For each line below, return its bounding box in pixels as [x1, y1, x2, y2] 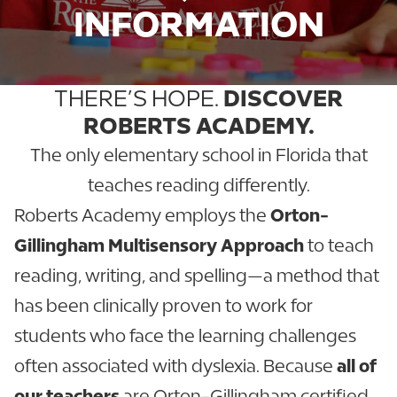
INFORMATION [73, 4, 324, 44]
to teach [304, 235, 374, 255]
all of [337, 355, 377, 376]
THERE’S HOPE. [54, 85, 223, 112]
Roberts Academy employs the [14, 205, 270, 225]
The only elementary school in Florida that [29, 144, 368, 165]
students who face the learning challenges [14, 325, 356, 346]
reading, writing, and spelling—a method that [14, 265, 379, 285]
